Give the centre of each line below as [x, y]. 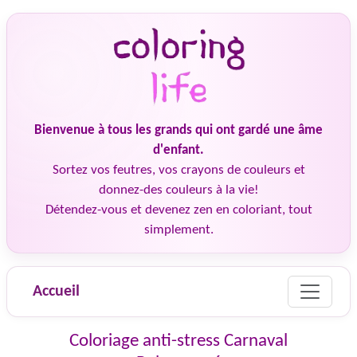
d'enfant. [178, 150]
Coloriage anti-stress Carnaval [178, 341]
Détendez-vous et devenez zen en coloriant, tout [178, 210]
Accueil [56, 292]
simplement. [178, 230]
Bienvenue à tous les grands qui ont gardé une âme [178, 130]
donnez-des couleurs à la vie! [178, 190]
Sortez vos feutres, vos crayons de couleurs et [178, 170]
